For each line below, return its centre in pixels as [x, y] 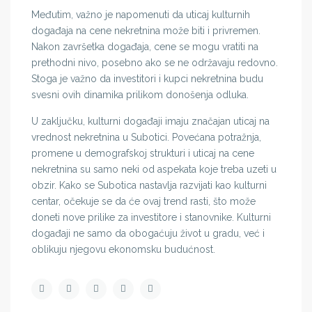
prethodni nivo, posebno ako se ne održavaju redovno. [155, 63]
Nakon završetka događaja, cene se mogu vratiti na [145, 47]
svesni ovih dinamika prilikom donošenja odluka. [140, 95]
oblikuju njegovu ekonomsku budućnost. [124, 250]
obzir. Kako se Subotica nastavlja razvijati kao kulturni [149, 186]
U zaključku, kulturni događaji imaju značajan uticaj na [151, 122]
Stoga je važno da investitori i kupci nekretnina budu [148, 79]
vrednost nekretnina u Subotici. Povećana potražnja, [147, 138]
